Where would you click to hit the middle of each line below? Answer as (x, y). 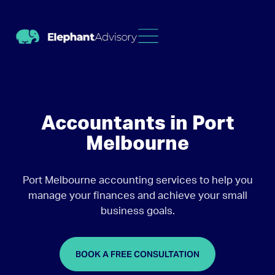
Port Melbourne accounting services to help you (137, 180)
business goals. (137, 211)
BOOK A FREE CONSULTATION (137, 254)
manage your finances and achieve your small (137, 196)
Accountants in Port (137, 123)
